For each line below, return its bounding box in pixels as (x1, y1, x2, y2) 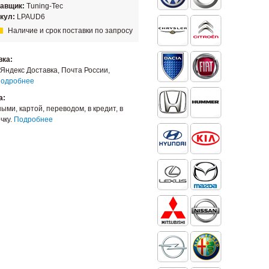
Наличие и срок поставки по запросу (6, 26, 133, 35)
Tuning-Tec (26, 2, 63, 10)
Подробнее (14, 115, 53, 124)
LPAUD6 (17, 13, 45, 21)
